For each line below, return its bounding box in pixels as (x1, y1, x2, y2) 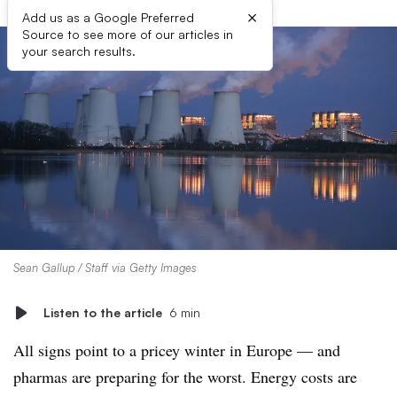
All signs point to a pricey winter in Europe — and (13, 339, 340, 361)
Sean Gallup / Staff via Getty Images (13, 261, 197, 275)
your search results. (22, 43, 136, 58)
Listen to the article (43, 305, 162, 320)
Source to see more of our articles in (22, 27, 233, 42)
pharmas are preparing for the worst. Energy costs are (13, 366, 357, 387)
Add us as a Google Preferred (22, 10, 194, 25)
